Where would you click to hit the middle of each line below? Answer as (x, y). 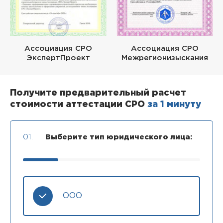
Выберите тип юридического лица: (119, 137)
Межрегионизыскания (165, 58)
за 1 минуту (174, 104)
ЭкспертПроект (58, 58)
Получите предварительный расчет (98, 93)
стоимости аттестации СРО (79, 104)
